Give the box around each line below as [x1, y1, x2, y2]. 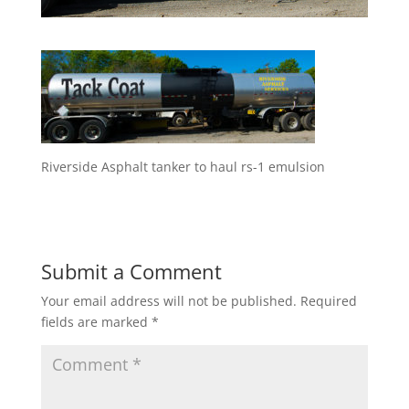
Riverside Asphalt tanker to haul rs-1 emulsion [40, 157, 325, 175]
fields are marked [40, 312, 152, 330]
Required [299, 291, 357, 309]
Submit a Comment [40, 257, 222, 285]
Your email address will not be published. [40, 291, 297, 309]
